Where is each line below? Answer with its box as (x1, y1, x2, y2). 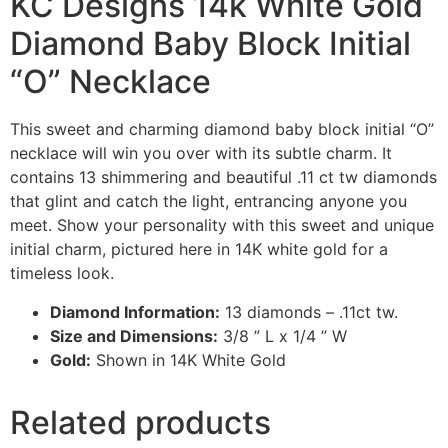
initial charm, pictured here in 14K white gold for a (10, 239, 388, 260)
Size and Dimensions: (50, 325, 218, 346)
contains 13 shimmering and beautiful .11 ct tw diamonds (10, 167, 437, 188)
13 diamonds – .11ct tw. (220, 301, 398, 322)
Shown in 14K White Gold (91, 349, 286, 370)
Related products (10, 402, 271, 442)
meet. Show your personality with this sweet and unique (10, 215, 434, 236)
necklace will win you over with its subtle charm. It (10, 143, 392, 164)
